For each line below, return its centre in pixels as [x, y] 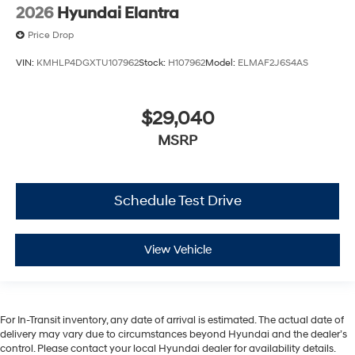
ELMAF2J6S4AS [273, 63]
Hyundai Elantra [118, 13]
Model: [221, 63]
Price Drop [51, 35]
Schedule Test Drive [177, 200]
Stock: [153, 63]
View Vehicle [177, 250]
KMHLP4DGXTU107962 [88, 63]
